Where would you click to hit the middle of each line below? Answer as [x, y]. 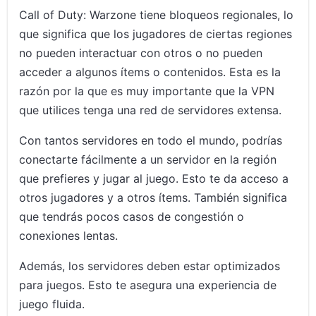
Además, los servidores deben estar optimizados [150, 266]
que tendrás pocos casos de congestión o [132, 217]
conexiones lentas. [69, 236]
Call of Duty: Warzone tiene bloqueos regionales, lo [157, 15]
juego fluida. [52, 304]
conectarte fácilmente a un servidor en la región [148, 160]
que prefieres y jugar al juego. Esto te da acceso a [154, 179]
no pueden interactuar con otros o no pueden [141, 53]
